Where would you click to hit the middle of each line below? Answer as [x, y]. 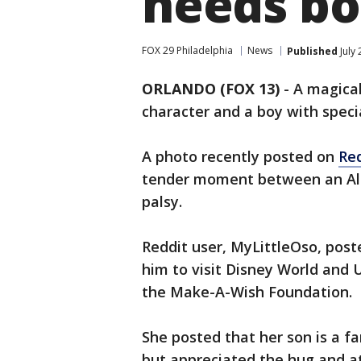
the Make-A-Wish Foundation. [247, 292]
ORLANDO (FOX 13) [211, 89]
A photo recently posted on [240, 156]
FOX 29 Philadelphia [187, 50]
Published [312, 51]
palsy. [162, 201]
